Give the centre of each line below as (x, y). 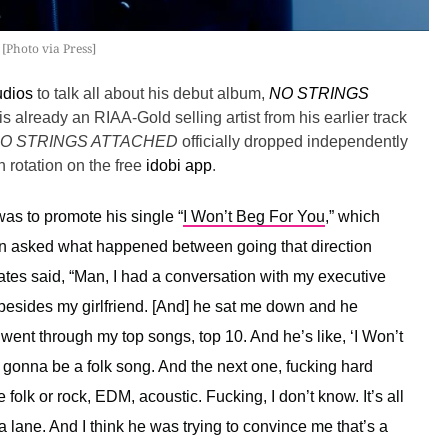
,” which (352, 217)
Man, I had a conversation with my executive (230, 277)
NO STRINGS (319, 94)
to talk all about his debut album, (151, 94)
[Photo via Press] (49, 49)
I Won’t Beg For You (254, 217)
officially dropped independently (293, 142)
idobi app (179, 166)
